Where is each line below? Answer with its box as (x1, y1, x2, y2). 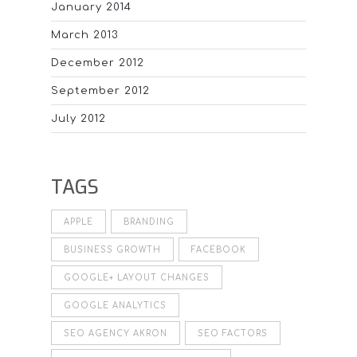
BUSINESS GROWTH (64, 245, 161, 255)
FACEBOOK (191, 245, 246, 255)
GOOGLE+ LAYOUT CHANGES (64, 273, 210, 283)
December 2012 (51, 57, 144, 69)
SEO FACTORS (198, 329, 268, 339)
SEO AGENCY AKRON (64, 329, 167, 339)
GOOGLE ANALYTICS (64, 301, 167, 311)
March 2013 (51, 29, 119, 41)
